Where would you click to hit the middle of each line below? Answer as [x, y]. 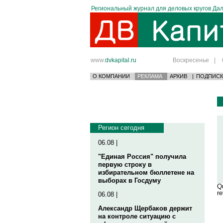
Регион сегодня [121, 128]
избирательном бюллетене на [146, 172]
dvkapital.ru [121, 60]
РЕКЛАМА [150, 76]
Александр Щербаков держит [145, 208]
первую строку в [125, 165]
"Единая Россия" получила [142, 157]
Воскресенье [191, 60]
